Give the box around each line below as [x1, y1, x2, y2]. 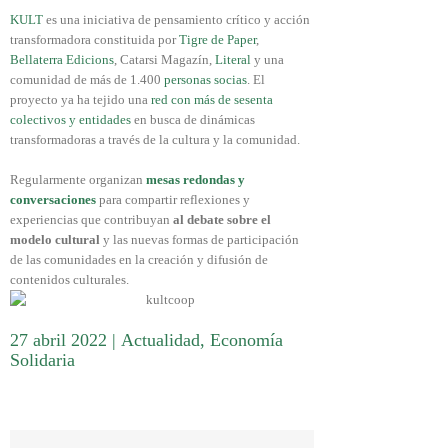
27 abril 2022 [10, 329, 107, 350]
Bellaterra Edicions [10, 51, 114, 67]
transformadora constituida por [10, 31, 179, 47]
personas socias [164, 71, 247, 87]
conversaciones [10, 191, 96, 207]
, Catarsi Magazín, [114, 51, 215, 67]
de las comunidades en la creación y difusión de [10, 251, 268, 267]
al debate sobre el [173, 211, 271, 227]
